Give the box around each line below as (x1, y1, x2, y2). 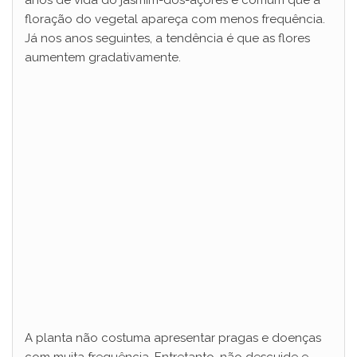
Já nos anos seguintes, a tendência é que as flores (25, 30, 310, 45)
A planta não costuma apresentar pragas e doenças (25, 330, 321, 345)
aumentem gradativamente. (25, 49, 181, 65)
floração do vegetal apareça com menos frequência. (25, 11, 325, 26)
